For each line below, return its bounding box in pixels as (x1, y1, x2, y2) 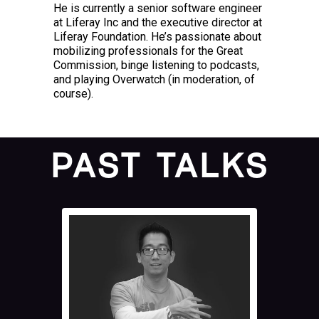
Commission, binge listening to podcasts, (53, 58, 259, 72)
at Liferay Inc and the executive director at (53, 16, 262, 29)
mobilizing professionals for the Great (53, 44, 243, 58)
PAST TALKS (50, 151, 269, 184)
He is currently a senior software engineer (53, 1, 262, 15)
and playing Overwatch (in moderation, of (53, 73, 255, 86)
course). (53, 87, 93, 100)
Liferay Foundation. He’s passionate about (53, 30, 261, 43)
